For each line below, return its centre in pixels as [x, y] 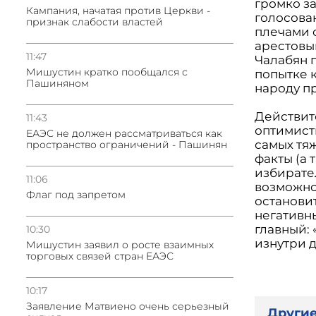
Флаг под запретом [76, 195]
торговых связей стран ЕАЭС [100, 256]
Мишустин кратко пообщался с [107, 72]
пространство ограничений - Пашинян [127, 145]
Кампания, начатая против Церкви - [118, 11]
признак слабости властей [95, 22]
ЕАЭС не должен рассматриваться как [124, 133]
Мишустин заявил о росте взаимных [120, 245]
